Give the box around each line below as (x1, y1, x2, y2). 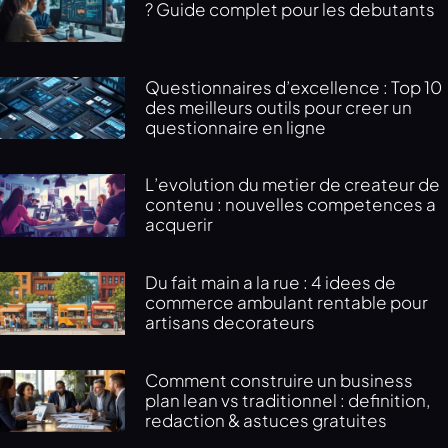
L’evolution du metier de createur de (145, 173, 441, 196)
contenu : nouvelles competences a (145, 193, 437, 216)
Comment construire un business (145, 368, 414, 391)
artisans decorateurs (145, 311, 316, 334)
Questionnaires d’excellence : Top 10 (145, 75, 443, 98)
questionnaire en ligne (145, 115, 327, 138)
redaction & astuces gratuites (145, 408, 388, 431)
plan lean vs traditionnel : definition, (145, 388, 431, 411)
